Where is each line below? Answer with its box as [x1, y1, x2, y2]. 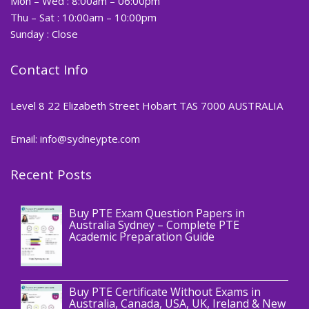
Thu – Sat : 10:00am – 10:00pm [10, 10, 157, 24]
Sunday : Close [10, 26, 78, 41]
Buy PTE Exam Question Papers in [69, 205, 245, 221]
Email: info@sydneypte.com [10, 131, 140, 146]
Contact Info [10, 60, 88, 79]
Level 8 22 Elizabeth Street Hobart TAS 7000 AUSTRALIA [10, 98, 283, 112]
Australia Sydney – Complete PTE [69, 217, 239, 232]
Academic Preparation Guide [69, 228, 215, 244]
